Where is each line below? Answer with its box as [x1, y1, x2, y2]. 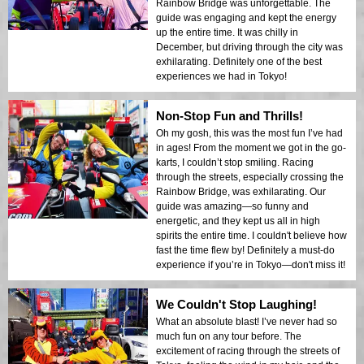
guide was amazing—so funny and [156, 201, 309, 213]
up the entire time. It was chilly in [156, 27, 298, 39]
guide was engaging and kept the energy [156, 12, 336, 24]
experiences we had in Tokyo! [156, 71, 287, 83]
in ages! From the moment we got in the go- [156, 142, 346, 154]
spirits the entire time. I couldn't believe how [156, 230, 347, 242]
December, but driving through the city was [156, 41, 343, 54]
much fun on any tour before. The [156, 331, 301, 343]
